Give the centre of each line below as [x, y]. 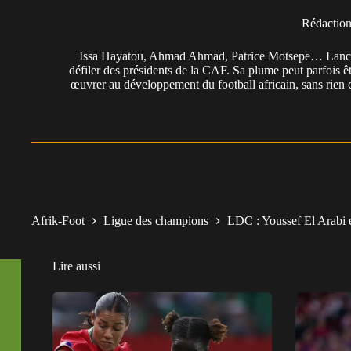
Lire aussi [76, 266]
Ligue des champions [156, 220]
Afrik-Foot [58, 220]
